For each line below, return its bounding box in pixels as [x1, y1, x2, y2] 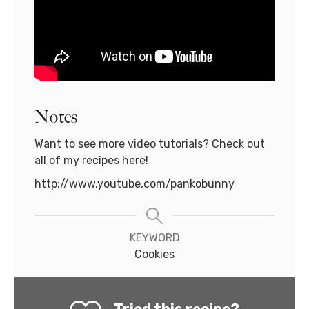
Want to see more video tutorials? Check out [34, 137, 265, 151]
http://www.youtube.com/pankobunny [34, 177, 235, 191]
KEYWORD [129, 231, 180, 245]
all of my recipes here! [34, 154, 148, 168]
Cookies [134, 248, 175, 261]
